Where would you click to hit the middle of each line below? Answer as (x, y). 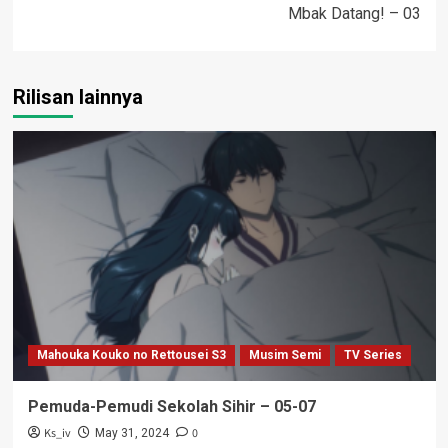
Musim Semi (284, 355)
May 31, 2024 (131, 433)
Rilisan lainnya (77, 97)
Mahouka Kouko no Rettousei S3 (131, 355)
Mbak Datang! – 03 (354, 14)
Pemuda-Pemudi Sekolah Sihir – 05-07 (171, 407)
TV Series (372, 355)
